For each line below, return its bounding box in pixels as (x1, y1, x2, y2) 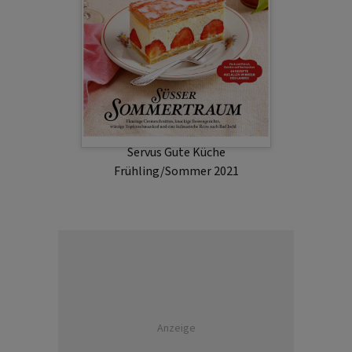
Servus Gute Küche (126, 143, 225, 161)
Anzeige (156, 320, 196, 336)
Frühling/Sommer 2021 (113, 162, 239, 180)
